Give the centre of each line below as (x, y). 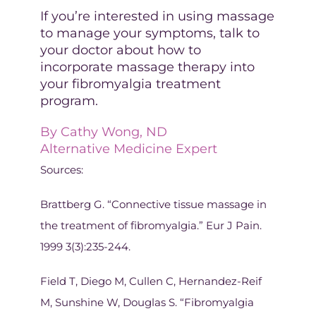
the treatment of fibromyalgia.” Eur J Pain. (151, 225)
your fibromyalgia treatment (130, 84)
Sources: (61, 169)
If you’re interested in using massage (157, 16)
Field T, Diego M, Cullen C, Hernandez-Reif (151, 281)
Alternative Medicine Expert (128, 148)
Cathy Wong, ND (114, 132)
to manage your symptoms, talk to (150, 33)
